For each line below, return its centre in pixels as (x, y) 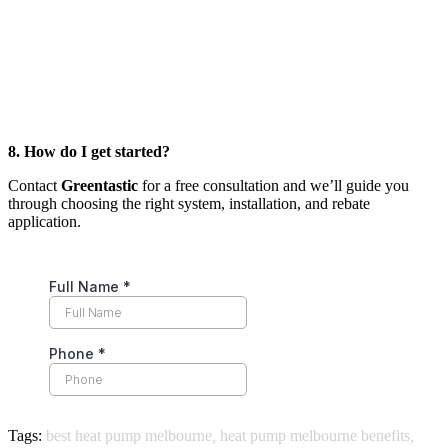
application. (44, 222)
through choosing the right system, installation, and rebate (189, 204)
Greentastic (99, 186)
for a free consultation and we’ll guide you (273, 186)
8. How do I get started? (89, 152)
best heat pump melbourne (129, 435)
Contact (34, 186)
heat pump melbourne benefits (315, 435)
